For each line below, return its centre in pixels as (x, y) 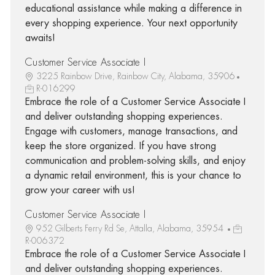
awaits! (40, 38)
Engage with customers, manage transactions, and (131, 131)
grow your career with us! (80, 190)
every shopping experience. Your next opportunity (131, 23)
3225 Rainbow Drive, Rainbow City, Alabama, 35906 (135, 76)
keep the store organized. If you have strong (120, 146)
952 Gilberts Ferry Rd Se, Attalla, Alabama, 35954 (131, 228)
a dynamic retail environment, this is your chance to (133, 175)
